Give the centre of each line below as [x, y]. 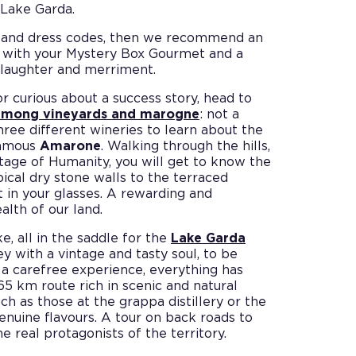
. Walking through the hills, [186, 146]
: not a [219, 114]
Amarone [70, 146]
